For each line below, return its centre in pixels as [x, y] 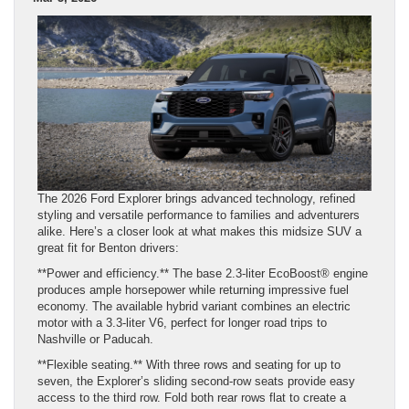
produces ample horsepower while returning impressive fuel [193, 289]
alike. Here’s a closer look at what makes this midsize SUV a [199, 231]
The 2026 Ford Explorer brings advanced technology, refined [196, 198]
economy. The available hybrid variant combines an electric [194, 306]
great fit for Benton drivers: [108, 247]
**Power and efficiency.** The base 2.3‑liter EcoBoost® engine [203, 273]
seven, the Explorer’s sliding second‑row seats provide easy [196, 381]
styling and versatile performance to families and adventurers [199, 215]
